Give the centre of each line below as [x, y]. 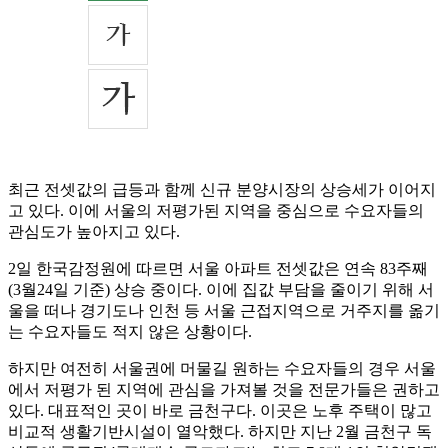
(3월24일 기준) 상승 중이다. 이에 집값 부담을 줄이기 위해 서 [221, 290]
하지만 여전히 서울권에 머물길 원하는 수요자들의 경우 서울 [222, 369]
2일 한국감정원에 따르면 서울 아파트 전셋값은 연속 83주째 [218, 269]
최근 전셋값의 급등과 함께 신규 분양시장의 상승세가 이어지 [222, 190]
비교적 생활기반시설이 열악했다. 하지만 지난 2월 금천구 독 [220, 432]
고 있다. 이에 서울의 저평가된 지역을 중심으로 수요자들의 [216, 211]
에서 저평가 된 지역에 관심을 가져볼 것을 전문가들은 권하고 [224, 390]
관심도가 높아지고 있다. [94, 232]
